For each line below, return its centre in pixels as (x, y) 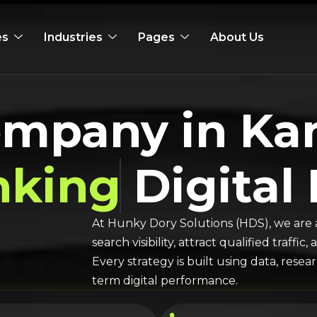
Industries (74, 37)
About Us (237, 37)
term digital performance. (165, 281)
